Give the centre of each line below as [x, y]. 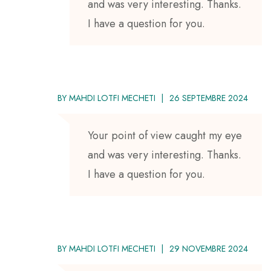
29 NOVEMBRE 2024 [209, 248]
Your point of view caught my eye [165, 135]
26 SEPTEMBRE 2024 [209, 98]
